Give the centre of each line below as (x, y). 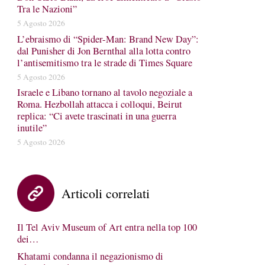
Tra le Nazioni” (47, 9)
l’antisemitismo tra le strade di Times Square (104, 62)
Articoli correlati (105, 193)
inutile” (32, 128)
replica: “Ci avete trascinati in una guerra (96, 116)
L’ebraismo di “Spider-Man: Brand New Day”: (108, 39)
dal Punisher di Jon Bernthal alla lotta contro (104, 51)
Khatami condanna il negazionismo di (90, 256)
